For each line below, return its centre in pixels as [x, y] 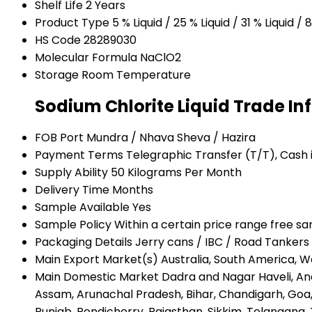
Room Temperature [136, 75]
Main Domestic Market [97, 276]
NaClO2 [161, 58]
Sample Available [82, 207]
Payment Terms [79, 155]
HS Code [58, 40]
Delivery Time [72, 189]
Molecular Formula [86, 58]
